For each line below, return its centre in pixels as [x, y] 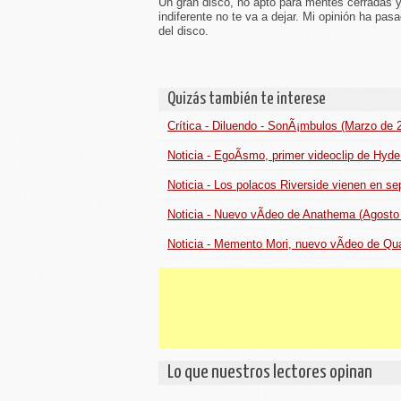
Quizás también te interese [247, 99]
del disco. [183, 31]
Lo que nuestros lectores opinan [270, 372]
